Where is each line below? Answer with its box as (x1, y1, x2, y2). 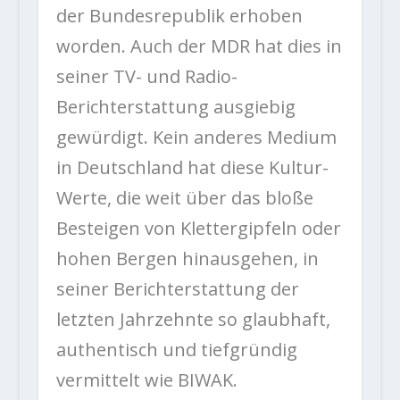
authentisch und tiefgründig (55, 337, 297, 362)
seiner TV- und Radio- (55, 64, 237, 89)
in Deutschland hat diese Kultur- (55, 155, 329, 180)
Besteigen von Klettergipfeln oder (55, 216, 341, 241)
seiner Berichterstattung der (55, 277, 299, 302)
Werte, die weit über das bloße (55, 186, 313, 211)
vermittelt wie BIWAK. (55, 368, 237, 393)
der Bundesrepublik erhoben (55, 4, 303, 29)
